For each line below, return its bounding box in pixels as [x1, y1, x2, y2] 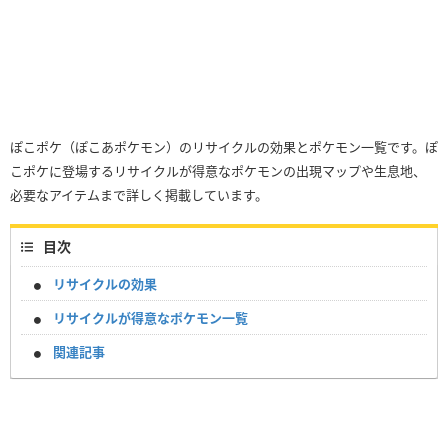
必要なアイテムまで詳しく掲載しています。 [10, 186, 268, 205]
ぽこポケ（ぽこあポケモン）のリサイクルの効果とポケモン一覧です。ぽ [10, 138, 438, 157]
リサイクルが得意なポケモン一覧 [53, 309, 248, 328]
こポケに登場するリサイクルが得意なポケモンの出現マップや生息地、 [10, 162, 426, 181]
